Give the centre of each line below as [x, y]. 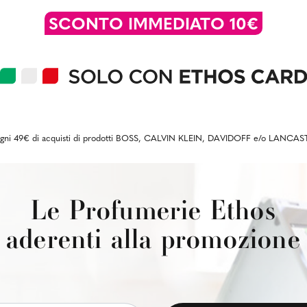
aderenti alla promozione [153, 238]
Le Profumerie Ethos [153, 210]
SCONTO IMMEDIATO [139, 25]
